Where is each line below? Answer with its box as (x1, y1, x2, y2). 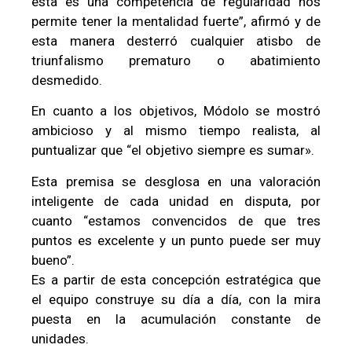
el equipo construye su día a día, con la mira (31, 291, 321, 307)
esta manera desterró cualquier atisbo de (31, 32, 321, 49)
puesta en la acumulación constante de (31, 310, 321, 327)
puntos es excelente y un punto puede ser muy (31, 232, 321, 248)
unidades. (31, 330, 89, 346)
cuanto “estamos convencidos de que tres (31, 212, 321, 229)
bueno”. (31, 251, 75, 268)
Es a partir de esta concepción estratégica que (31, 271, 321, 288)
